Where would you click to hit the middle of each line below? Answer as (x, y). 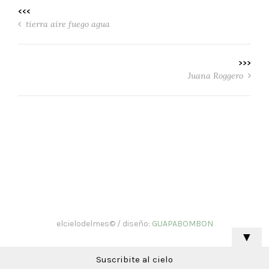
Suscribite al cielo (134, 259)
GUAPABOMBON (182, 223)
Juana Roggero (217, 75)
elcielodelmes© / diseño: (104, 223)
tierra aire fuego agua (67, 24)
